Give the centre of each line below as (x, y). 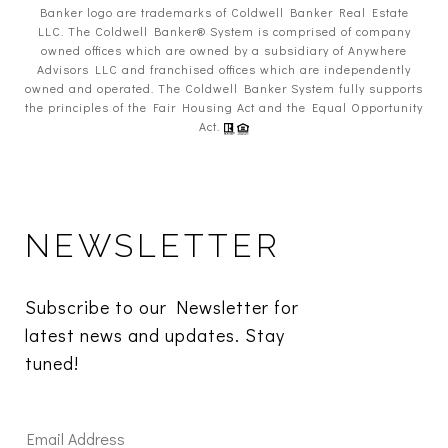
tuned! (54, 363)
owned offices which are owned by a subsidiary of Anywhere (224, 50)
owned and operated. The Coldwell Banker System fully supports (224, 88)
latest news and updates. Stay (155, 335)
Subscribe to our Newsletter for (162, 307)
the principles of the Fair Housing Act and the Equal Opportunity (224, 107)
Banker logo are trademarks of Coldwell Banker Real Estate (224, 12)
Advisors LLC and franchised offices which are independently (224, 69)
